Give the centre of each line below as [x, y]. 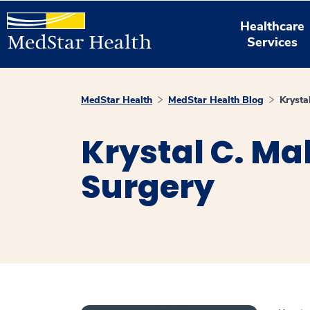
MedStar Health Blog [216, 100]
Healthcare [273, 26]
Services [273, 42]
